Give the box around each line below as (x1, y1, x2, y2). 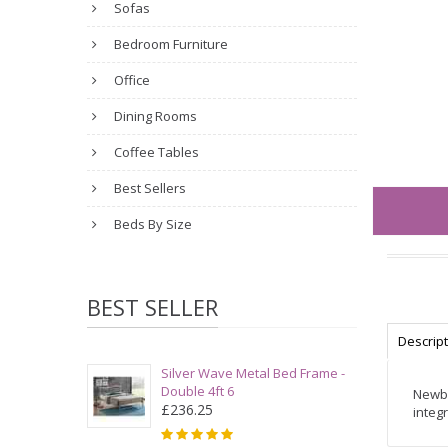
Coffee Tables (111, 143, 199, 161)
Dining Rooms (111, 107, 197, 125)
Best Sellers (111, 179, 186, 197)
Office (111, 71, 150, 89)
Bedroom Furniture (111, 35, 228, 53)
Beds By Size (111, 215, 192, 233)
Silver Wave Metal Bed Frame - (161, 364, 345, 382)
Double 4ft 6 (161, 382, 234, 400)
